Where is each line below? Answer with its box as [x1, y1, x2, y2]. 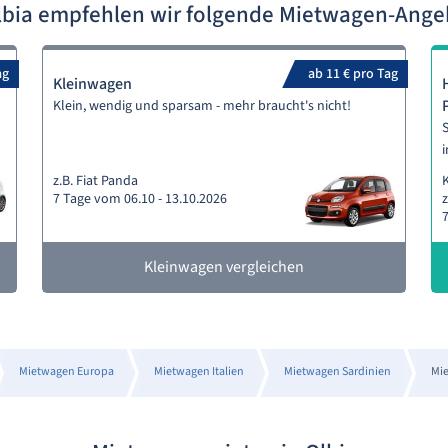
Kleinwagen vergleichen [143, 256, 304, 278]
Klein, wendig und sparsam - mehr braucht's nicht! [53, 96, 352, 116]
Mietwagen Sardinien [283, 363, 391, 380]
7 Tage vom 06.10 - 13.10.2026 [53, 189, 228, 209]
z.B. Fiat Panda [53, 171, 139, 191]
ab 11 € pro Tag [307, 64, 398, 84]
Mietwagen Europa [18, 363, 114, 380]
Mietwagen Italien [153, 363, 244, 380]
